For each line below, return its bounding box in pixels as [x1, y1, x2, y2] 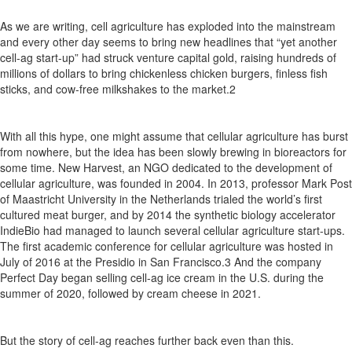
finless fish [276, 65, 328, 81]
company [276, 254, 321, 269]
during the [273, 269, 324, 285]
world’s [266, 191, 301, 207]
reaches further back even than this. [112, 332, 294, 348]
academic [44, 238, 92, 254]
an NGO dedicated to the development [128, 159, 320, 175]
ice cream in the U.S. [167, 269, 270, 285]
